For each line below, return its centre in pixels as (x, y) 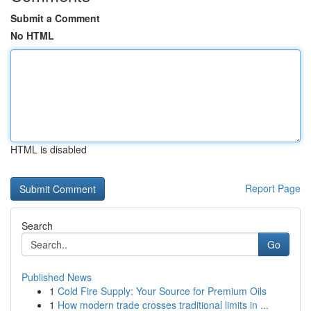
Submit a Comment (55, 18)
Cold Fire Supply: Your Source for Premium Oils (162, 291)
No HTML (32, 35)
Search (37, 226)
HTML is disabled (49, 149)
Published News (57, 277)
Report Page (273, 188)
